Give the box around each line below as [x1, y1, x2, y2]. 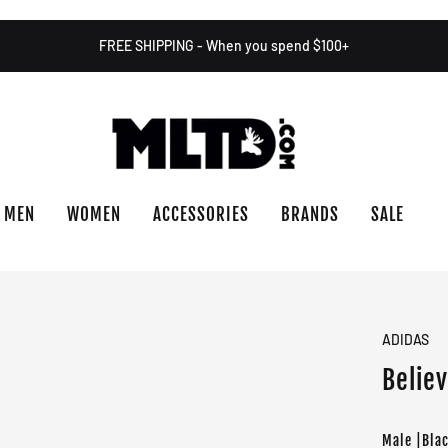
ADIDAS [382, 331, 430, 348]
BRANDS [281, 204, 339, 225]
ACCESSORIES [153, 204, 249, 225]
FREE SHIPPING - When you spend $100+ [99, 37, 349, 54]
